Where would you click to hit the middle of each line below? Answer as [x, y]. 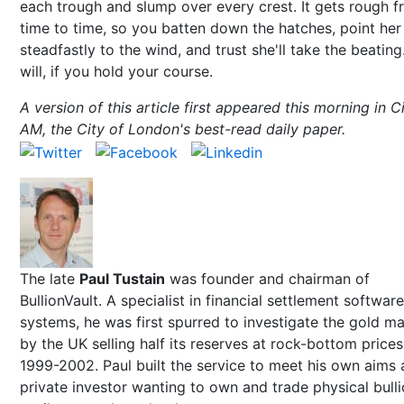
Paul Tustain [122, 278]
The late [50, 278]
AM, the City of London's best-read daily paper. [185, 129]
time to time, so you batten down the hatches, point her [211, 28]
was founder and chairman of [267, 278]
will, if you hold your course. [119, 71]
